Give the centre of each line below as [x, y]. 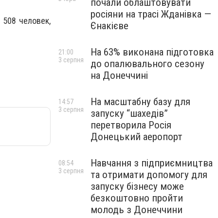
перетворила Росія [131, 125]
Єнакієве [109, 26]
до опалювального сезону [147, 64]
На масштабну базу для [140, 102]
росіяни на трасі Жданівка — [151, 14]
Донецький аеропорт [136, 137]
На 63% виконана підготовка [152, 52]
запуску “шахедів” [129, 113]
